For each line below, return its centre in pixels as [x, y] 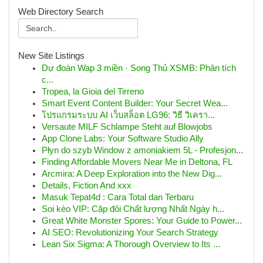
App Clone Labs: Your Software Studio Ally [123, 139]
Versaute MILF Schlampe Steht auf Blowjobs [127, 127]
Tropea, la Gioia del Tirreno [93, 92]
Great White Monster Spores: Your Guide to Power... [142, 221]
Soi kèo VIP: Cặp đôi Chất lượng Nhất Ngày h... [133, 209]
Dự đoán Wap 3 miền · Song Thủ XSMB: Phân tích [139, 68]
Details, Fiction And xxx [87, 186]
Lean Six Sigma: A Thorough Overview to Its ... [131, 244]
